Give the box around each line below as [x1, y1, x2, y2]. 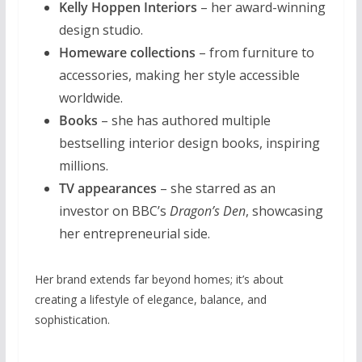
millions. [58, 156, 108, 175]
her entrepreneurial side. [58, 224, 210, 242]
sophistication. [34, 311, 110, 327]
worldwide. [58, 88, 123, 107]
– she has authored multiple [97, 111, 271, 129]
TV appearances [58, 179, 157, 197]
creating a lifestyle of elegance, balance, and [34, 291, 267, 307]
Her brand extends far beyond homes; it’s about [34, 271, 284, 287]
